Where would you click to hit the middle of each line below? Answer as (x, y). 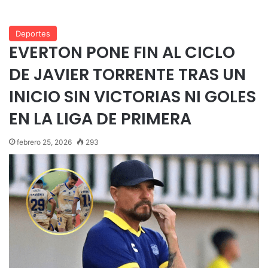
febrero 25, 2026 (44, 142)
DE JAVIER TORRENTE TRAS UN (127, 74)
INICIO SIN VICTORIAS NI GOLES (133, 96)
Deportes (33, 33)
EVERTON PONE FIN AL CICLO (122, 52)
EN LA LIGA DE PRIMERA (100, 118)
